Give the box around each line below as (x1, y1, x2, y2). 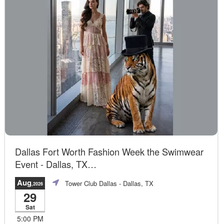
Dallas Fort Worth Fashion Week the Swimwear (15, 144, 203, 158)
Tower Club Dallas (65, 178, 117, 188)
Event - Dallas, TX (15, 157, 87, 170)
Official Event (15, 171, 66, 181)
